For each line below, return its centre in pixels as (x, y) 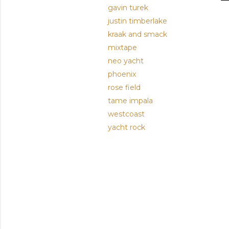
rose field (124, 88)
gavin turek (128, 8)
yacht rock (127, 128)
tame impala (130, 101)
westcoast (126, 114)
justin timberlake (138, 21)
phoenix (122, 74)
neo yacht (126, 61)
